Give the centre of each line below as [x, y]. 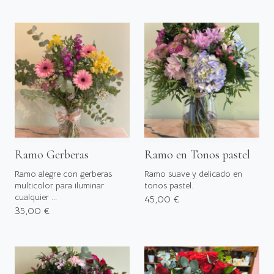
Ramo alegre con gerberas [63, 173]
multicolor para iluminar [59, 185]
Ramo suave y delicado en [193, 173]
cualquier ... [36, 197]
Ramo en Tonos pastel [197, 154]
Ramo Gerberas [52, 154]
